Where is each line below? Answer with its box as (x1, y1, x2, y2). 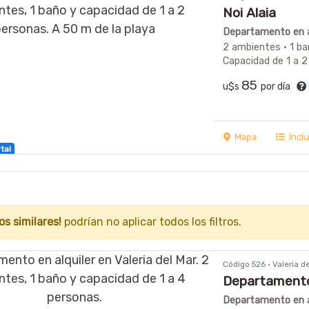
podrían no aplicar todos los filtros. (61, 215, 241, 228)
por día (260, 80, 297, 92)
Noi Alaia (222, 5, 276, 21)
